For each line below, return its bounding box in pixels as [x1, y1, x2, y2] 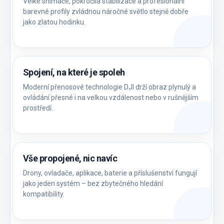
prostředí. [23, 104, 53, 112]
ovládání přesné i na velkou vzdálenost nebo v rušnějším [23, 93, 198, 102]
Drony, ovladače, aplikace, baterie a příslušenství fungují [23, 169, 197, 177]
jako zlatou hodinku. [23, 18, 85, 26]
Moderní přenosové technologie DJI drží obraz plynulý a [23, 83, 196, 91]
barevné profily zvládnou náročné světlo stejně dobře [23, 7, 188, 16]
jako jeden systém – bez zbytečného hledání [23, 179, 163, 188]
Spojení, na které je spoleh [23, 67, 125, 78]
